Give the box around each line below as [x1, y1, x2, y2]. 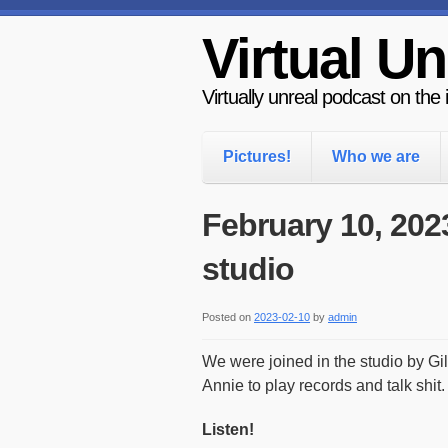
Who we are [332, 148, 420, 165]
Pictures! [223, 148, 291, 165]
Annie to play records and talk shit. [202, 377, 445, 394]
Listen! [202, 421, 254, 438]
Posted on [202, 311, 251, 323]
